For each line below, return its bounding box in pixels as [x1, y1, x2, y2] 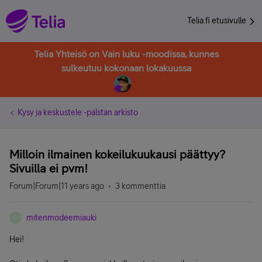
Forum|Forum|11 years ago [9, 181, 104, 191]
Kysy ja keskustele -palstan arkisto [18, 108, 138, 117]
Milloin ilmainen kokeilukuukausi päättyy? [9, 147, 225, 161]
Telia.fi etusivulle [187, 16, 248, 25]
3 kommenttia [115, 181, 166, 191]
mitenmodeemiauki [26, 213, 96, 222]
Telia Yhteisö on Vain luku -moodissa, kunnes [34, 49, 219, 59]
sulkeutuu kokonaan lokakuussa [61, 63, 191, 73]
